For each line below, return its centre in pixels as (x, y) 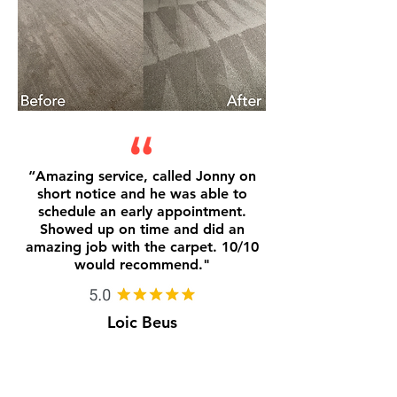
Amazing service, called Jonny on (145, 176)
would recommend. (138, 265)
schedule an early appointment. (142, 211)
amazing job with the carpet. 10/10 (142, 247)
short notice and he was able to (142, 194)
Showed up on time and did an (142, 229)
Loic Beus (142, 322)
